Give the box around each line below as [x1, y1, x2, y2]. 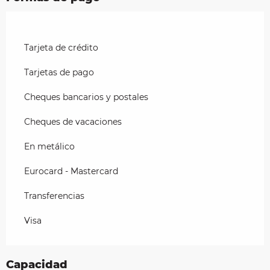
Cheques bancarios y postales [24, 91, 148, 102]
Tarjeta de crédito [24, 42, 98, 53]
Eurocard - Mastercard [24, 165, 118, 177]
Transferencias [24, 190, 84, 201]
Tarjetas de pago [24, 66, 94, 78]
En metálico [24, 140, 75, 152]
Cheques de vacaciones [24, 116, 122, 127]
